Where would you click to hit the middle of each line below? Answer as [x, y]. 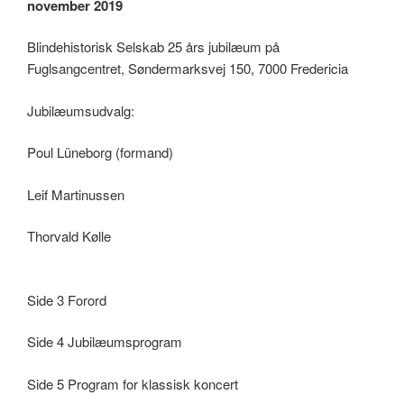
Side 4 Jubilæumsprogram [105, 342]
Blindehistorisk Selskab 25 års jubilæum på [153, 47]
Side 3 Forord [67, 299]
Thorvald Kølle [69, 236]
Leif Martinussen [76, 194]
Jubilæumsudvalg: [81, 110]
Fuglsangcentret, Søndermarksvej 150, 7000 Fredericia [188, 69]
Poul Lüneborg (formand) [100, 152]
